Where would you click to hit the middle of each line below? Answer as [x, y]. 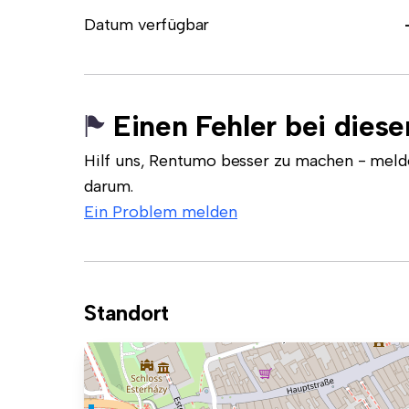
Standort [127, 313]
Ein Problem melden [161, 212]
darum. [109, 186]
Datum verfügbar [147, 25]
